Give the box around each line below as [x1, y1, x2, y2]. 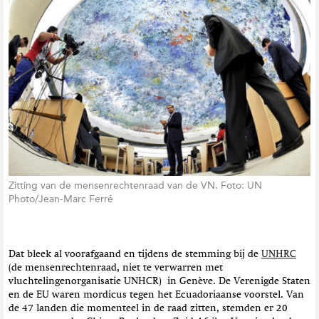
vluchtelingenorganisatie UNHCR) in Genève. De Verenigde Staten [9, 276, 310, 287]
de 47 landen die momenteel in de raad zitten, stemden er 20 [9, 303, 288, 314]
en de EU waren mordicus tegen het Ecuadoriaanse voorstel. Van [9, 290, 304, 300]
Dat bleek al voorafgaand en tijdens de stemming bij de [9, 249, 261, 260]
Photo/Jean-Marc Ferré [9, 193, 113, 206]
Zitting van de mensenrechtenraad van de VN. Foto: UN [9, 179, 262, 192]
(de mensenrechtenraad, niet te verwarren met [9, 263, 223, 273]
